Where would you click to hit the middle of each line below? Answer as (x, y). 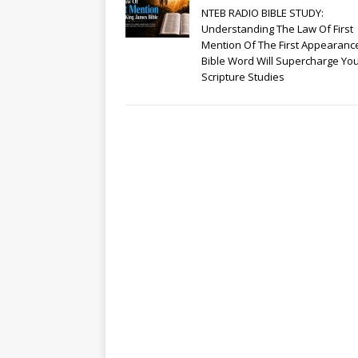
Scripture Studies (243, 77)
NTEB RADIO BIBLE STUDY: (263, 13)
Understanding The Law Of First (277, 29)
